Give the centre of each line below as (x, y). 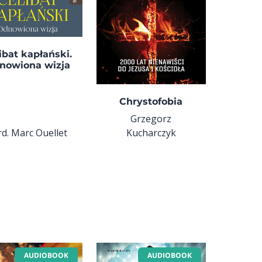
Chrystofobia (151, 101)
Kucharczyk (151, 132)
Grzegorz (151, 118)
